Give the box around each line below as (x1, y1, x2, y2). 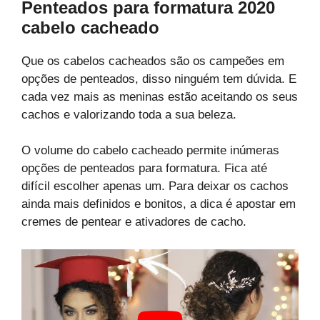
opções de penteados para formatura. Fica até (21, 161, 267, 176)
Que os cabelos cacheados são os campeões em (21, 54, 284, 68)
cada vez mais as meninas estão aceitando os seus (21, 89, 298, 104)
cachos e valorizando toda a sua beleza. (21, 107, 236, 121)
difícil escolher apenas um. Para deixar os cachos (21, 179, 289, 194)
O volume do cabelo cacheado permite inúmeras (21, 144, 279, 158)
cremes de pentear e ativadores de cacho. (21, 215, 246, 229)
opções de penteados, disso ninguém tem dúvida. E (21, 71, 296, 86)
